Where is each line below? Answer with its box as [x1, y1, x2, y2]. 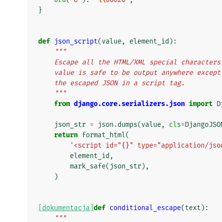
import [189, 99, 213, 108]
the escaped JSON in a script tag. [54, 78, 185, 87]
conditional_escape [110, 203, 181, 212]
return [54, 130, 78, 139]
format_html [82, 130, 125, 139]
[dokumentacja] [38, 203, 94, 212]
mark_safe [70, 162, 106, 170]
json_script [54, 37, 98, 46]
